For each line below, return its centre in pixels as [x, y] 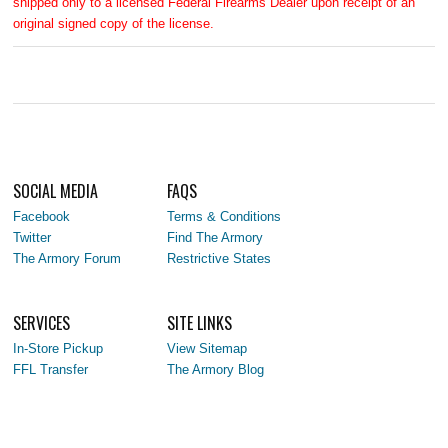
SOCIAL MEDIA [56, 190]
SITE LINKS [200, 322]
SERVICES [42, 322]
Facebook [42, 216]
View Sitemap [207, 348]
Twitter [32, 237]
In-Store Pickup [58, 348]
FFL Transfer [51, 369]
